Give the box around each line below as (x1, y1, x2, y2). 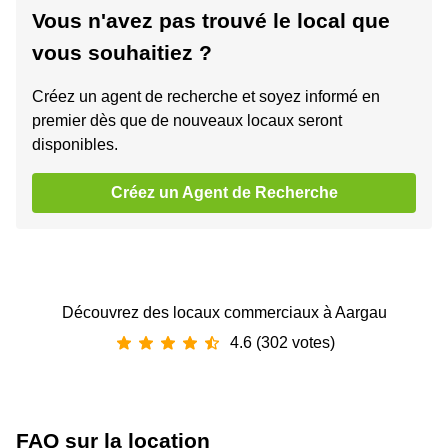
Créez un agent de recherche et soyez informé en (32, 88, 380, 106)
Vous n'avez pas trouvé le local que (32, 9, 390, 33)
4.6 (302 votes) (229, 334, 335, 352)
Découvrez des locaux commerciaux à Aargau (61, 304, 387, 322)
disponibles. (32, 136, 118, 154)
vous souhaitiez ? (32, 41, 212, 65)
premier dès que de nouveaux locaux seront (32, 112, 342, 130)
